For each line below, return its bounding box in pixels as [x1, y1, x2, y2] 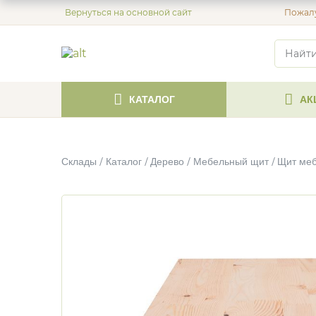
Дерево [150, 156, 185, 167]
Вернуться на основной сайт [65, 7, 192, 18]
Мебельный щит [193, 156, 269, 167]
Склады [61, 156, 97, 167]
